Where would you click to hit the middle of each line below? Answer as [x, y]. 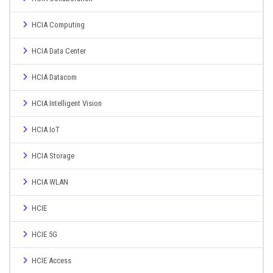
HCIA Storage [53, 156]
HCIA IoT [46, 129]
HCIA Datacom [54, 77]
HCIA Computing [58, 25]
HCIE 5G [44, 234]
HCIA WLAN [50, 182]
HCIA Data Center [59, 51]
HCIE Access [51, 261]
